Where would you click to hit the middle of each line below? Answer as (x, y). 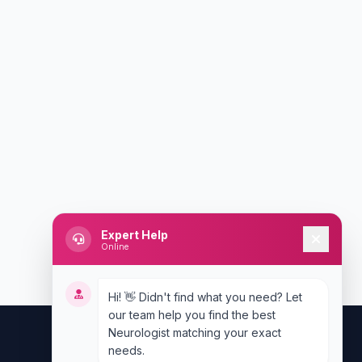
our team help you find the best (192, 315)
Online (115, 246)
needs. (126, 350)
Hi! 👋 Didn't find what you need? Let (205, 297)
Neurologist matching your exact (195, 333)
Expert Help (135, 234)
